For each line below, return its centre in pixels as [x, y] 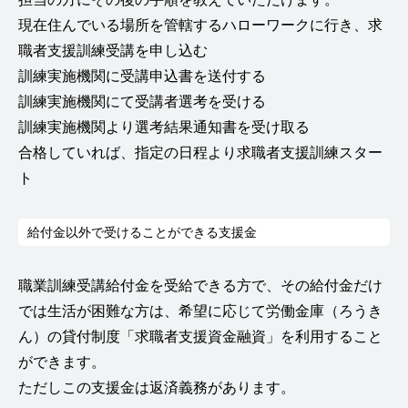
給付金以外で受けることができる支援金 [142, 232]
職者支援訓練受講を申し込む [113, 50]
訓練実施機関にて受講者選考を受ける [142, 101]
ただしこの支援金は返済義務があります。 [157, 387]
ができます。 [62, 362]
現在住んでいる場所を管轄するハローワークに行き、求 [200, 25]
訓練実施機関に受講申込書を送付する [142, 76]
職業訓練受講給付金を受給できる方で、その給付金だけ [200, 285]
